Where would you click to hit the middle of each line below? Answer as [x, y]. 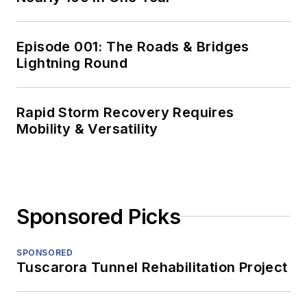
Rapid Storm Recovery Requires [125, 112]
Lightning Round [72, 63]
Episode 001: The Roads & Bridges [133, 46]
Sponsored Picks [99, 216]
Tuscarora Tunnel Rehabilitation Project [152, 267]
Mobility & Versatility [87, 128]
